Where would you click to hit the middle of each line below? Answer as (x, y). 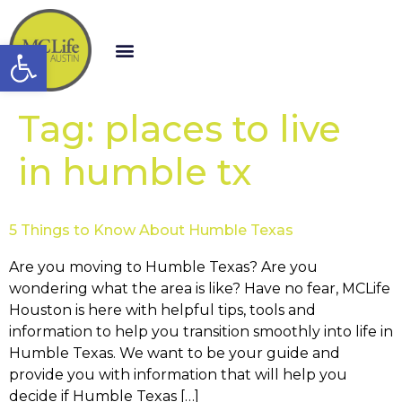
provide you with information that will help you (178, 375)
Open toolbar (105, 52)
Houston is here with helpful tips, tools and (162, 310)
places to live (223, 129)
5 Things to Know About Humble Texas (151, 230)
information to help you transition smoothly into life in (201, 332)
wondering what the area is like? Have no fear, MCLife (200, 288)
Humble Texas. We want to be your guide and (175, 353)
